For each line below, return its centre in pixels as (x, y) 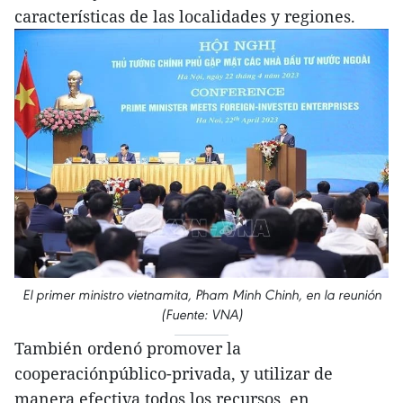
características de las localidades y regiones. (185, 17)
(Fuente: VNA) (201, 315)
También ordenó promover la (128, 349)
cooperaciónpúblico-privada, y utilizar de (174, 374)
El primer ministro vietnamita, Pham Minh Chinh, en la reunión (201, 295)
